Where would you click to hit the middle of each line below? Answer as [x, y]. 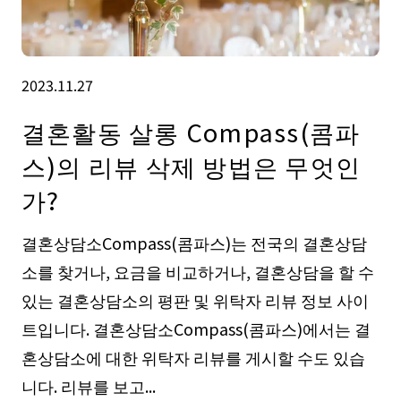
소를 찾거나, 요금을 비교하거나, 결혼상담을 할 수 [197, 272]
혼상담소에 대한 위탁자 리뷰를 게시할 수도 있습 [193, 358]
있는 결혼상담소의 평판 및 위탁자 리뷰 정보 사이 [195, 300]
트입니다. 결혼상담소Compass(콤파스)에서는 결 [196, 329]
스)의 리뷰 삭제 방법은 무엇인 [191, 165]
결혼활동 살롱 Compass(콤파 [191, 131]
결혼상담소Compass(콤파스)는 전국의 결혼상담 [194, 243]
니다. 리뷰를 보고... [88, 386]
